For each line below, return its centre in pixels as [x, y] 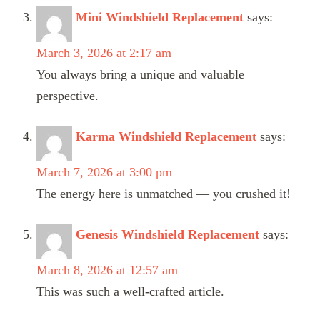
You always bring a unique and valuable [140, 74]
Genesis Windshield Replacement [167, 234]
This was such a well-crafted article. [130, 291]
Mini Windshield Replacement [160, 17]
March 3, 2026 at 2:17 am [104, 52]
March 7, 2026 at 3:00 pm [104, 172]
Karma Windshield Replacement [166, 136]
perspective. [67, 95]
